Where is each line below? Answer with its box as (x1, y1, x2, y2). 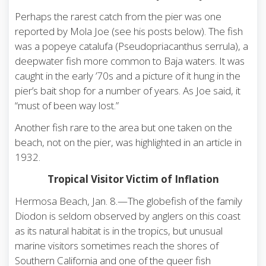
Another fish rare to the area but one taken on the (15, 121, 232, 135)
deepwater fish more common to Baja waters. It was (15, 54, 245, 68)
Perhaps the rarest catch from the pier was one (15, 9, 221, 24)
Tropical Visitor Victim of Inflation (47, 172, 219, 186)
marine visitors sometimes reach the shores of (15, 239, 218, 253)
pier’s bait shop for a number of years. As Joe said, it (15, 84, 240, 98)
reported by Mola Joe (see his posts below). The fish (15, 24, 243, 39)
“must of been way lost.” (15, 99, 119, 113)
